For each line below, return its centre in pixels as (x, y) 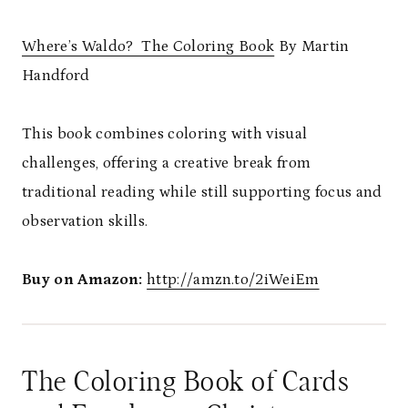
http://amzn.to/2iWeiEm (233, 280)
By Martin (312, 47)
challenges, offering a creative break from (167, 163)
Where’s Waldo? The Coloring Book (148, 47)
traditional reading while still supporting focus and (202, 193)
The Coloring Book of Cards (186, 383)
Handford (56, 76)
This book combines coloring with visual (165, 134)
